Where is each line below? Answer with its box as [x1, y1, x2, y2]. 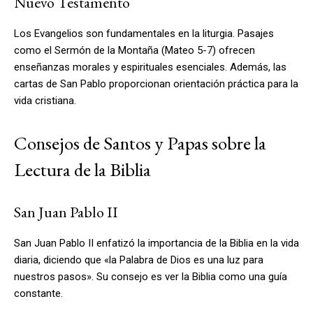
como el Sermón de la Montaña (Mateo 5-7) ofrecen [14, 43, 255, 57]
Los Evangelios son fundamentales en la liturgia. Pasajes [14, 27, 274, 40]
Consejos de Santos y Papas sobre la [14, 130, 266, 155]
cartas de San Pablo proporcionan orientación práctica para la [14, 77, 298, 90]
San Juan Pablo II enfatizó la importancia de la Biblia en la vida [14, 236, 299, 249]
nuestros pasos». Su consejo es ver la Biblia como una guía [14, 270, 287, 283]
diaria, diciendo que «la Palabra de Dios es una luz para [14, 253, 263, 266]
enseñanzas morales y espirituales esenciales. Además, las [14, 60, 286, 73]
